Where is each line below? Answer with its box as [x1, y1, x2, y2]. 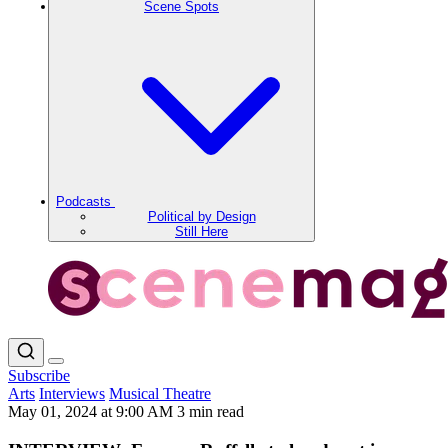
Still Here [175, 224, 228, 239]
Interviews [39, 385, 105, 402]
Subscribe [8, 367, 70, 384]
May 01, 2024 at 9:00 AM [8, 403, 177, 420]
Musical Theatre [109, 385, 211, 402]
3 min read [177, 403, 244, 420]
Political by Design [147, 209, 256, 224]
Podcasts [56, 194, 115, 209]
